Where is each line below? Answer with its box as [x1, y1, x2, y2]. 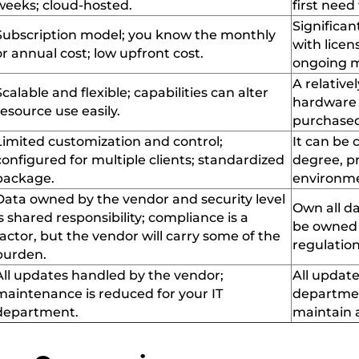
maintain [292, 304, 352, 320]
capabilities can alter [131, 84, 268, 100]
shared [7, 209, 53, 225]
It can [292, 133, 329, 149]
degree [292, 151, 340, 167]
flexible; [81, 84, 131, 100]
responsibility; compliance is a [53, 209, 248, 225]
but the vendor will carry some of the [37, 228, 280, 244]
